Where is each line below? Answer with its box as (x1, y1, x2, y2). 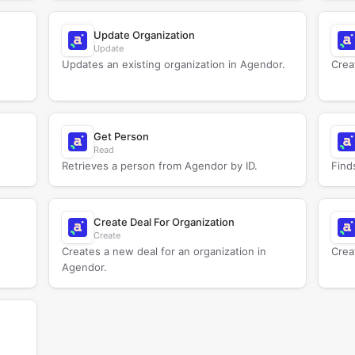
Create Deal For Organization (93, 216, 235, 228)
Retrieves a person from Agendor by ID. (61, 159, 258, 172)
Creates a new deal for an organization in (61, 245, 266, 258)
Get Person (93, 130, 149, 143)
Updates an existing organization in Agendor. (61, 58, 285, 71)
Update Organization (93, 29, 195, 41)
